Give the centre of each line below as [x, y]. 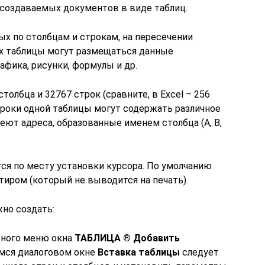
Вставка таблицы [139, 252]
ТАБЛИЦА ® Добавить [127, 238]
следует [199, 252]
